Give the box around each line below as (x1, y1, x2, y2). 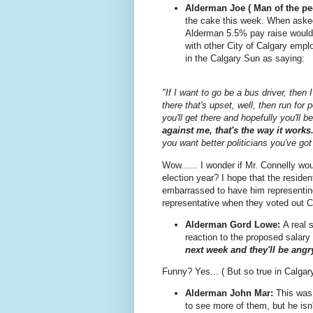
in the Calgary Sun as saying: (185, 53, 305, 64)
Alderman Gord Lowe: (185, 219, 283, 230)
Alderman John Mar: (185, 288, 273, 299)
